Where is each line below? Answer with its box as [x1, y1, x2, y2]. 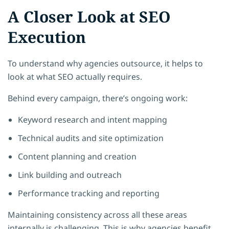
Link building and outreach [18, 169, 122, 180]
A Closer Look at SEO [8, 6, 171, 27]
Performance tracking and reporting [18, 187, 159, 199]
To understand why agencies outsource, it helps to [8, 57, 203, 69]
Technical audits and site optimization [18, 132, 164, 144]
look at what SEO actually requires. [8, 71, 142, 82]
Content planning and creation [18, 150, 136, 162]
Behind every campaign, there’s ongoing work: [8, 92, 188, 104]
